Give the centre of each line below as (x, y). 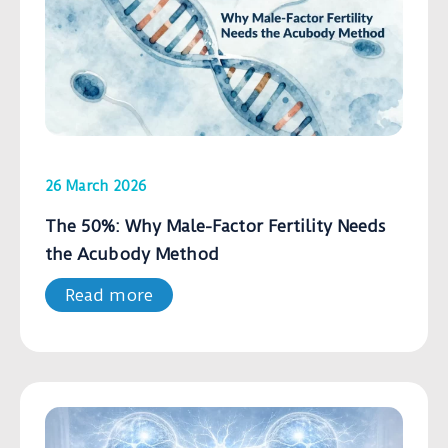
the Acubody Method (132, 253)
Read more (109, 294)
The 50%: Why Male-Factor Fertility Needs (215, 225)
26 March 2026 (95, 185)
